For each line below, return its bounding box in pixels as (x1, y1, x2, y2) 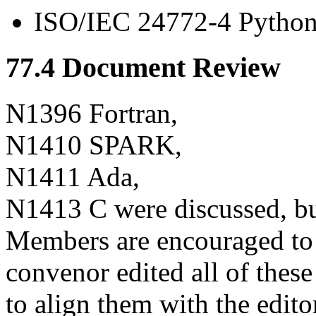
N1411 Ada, (6, 161, 140, 192)
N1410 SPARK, (6, 129, 182, 160)
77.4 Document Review (6, 51, 281, 83)
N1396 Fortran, (6, 97, 178, 128)
